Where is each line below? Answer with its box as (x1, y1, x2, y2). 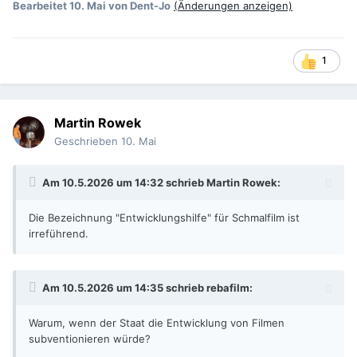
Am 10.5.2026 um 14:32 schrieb (42, 176, 206, 190)
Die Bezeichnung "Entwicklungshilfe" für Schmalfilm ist (29, 211, 300, 225)
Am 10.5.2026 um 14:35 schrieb (42, 281, 206, 295)
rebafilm (206, 281, 249, 295)
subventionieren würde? (29, 332, 151, 346)
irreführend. (29, 227, 88, 241)
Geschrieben (54, 135, 121, 148)
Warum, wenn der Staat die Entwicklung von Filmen (29, 316, 284, 330)
